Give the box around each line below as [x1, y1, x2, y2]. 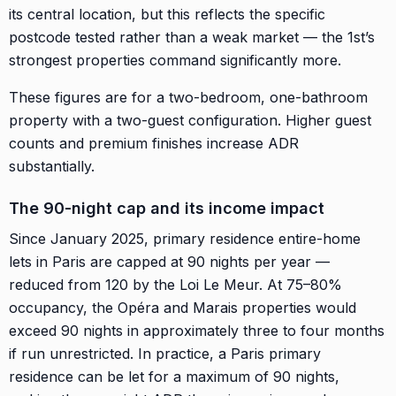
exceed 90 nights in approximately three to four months [9, 321, 385, 339]
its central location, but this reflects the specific [9, 4, 325, 23]
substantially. [9, 156, 95, 175]
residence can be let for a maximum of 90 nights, [9, 367, 339, 385]
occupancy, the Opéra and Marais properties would [9, 298, 356, 316]
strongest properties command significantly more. [9, 50, 341, 69]
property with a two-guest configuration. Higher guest [9, 110, 371, 129]
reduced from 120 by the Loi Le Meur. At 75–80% [9, 275, 342, 293]
